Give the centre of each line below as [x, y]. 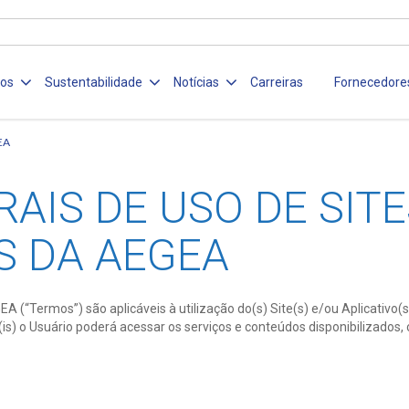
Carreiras [277, 83]
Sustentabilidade [94, 83]
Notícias [197, 83]
